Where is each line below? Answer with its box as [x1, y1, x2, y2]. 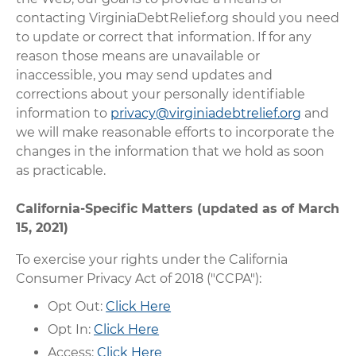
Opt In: [48, 321, 95, 337]
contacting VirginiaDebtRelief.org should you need [16, 10, 340, 25]
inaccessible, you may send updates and [16, 67, 273, 83]
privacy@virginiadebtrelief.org [110, 105, 302, 121]
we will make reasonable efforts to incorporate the [16, 124, 335, 140]
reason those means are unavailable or [16, 48, 261, 64]
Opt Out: [48, 298, 106, 314]
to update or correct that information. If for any [16, 29, 312, 44]
